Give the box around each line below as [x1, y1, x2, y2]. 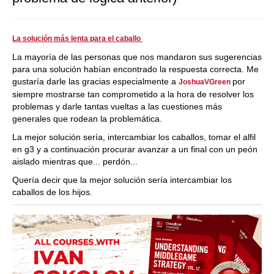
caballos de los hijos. [12, 187, 95, 197]
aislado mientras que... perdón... [12, 157, 140, 166]
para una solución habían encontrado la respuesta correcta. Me [12, 64, 259, 74]
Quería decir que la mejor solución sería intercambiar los [12, 175, 232, 185]
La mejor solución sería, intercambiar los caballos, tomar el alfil [12, 132, 256, 142]
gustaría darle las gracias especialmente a [12, 76, 179, 86]
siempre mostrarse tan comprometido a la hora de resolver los [12, 89, 254, 99]
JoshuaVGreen [179, 78, 232, 86]
